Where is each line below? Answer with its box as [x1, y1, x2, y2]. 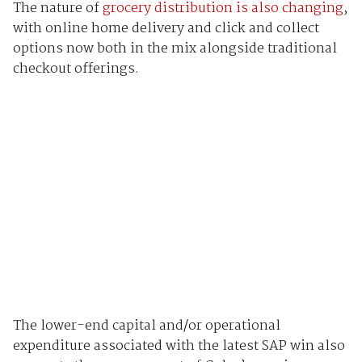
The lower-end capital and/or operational [12, 314, 280, 337]
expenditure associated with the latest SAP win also [12, 335, 345, 357]
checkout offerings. [12, 58, 139, 81]
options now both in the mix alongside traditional [12, 38, 337, 61]
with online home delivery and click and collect [12, 18, 319, 40]
